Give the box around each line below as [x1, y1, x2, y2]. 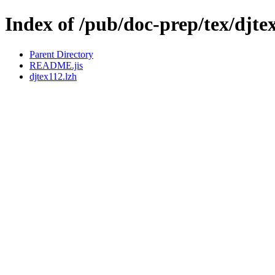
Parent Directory [29, 48, 93, 60]
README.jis [29, 60, 83, 71]
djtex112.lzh [29, 71, 77, 82]
